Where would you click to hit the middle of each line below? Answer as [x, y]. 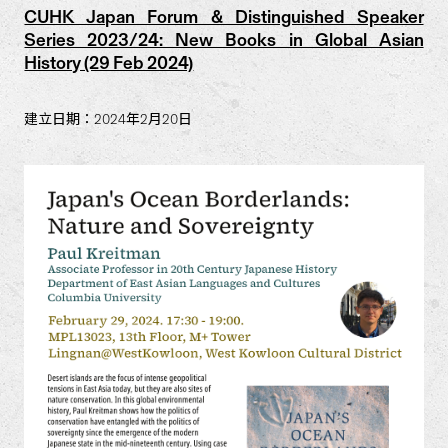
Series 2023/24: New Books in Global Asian [224, 40]
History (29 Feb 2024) [109, 63]
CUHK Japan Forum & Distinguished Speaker [224, 17]
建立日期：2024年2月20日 [108, 119]
